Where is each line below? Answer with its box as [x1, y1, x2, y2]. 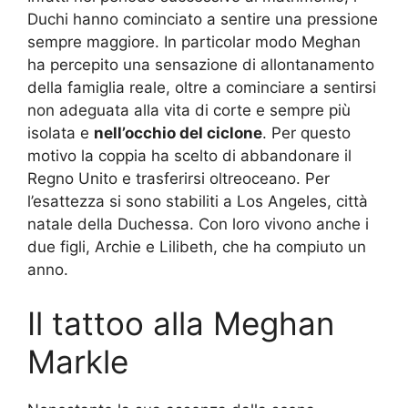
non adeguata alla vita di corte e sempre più [27, 100, 351, 119]
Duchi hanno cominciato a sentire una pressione [27, 9, 378, 28]
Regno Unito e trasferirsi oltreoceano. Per [27, 168, 330, 188]
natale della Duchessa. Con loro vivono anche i [27, 214, 369, 233]
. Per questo [262, 123, 351, 142]
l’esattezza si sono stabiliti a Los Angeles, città [27, 191, 368, 210]
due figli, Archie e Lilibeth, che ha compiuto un [27, 237, 366, 256]
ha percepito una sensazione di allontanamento [27, 55, 374, 74]
